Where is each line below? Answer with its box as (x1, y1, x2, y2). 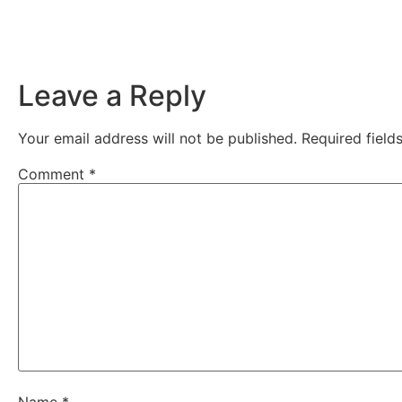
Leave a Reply (18, 77, 206, 113)
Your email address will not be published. (18, 128, 297, 147)
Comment (18, 164, 89, 183)
